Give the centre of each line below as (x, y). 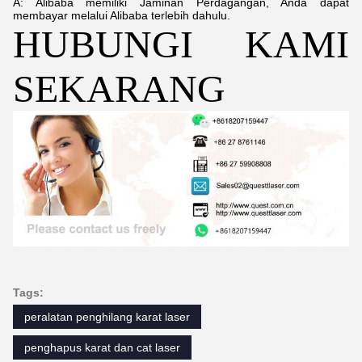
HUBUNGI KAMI (181, 44)
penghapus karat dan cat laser (102, 347)
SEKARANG (119, 89)
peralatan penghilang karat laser (107, 316)
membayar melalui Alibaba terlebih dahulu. (122, 16)
